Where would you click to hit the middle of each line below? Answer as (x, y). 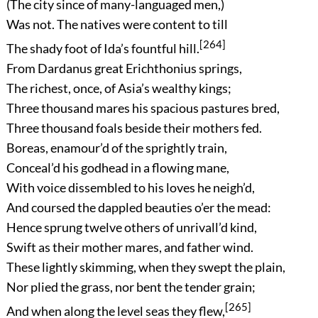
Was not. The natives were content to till (117, 24)
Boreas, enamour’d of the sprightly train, (116, 147)
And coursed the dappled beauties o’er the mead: (138, 207)
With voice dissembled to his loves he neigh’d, (130, 187)
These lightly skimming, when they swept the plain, (146, 267)
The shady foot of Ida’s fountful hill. (103, 48)
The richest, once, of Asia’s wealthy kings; (119, 88)
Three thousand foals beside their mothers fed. (134, 127)
